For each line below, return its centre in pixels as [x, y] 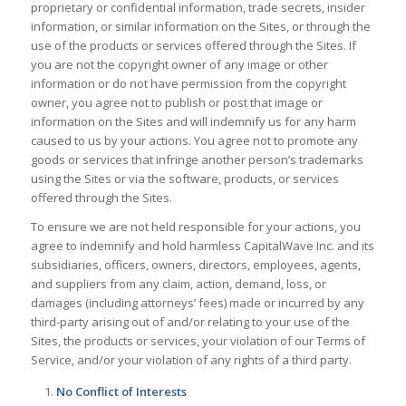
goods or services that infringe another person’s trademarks [197, 159]
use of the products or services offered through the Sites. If [193, 45]
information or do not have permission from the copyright [188, 83]
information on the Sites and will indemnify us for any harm [193, 121]
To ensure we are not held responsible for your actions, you [195, 227]
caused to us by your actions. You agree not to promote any [194, 140]
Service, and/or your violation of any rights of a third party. [191, 360]
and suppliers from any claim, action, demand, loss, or [178, 284]
